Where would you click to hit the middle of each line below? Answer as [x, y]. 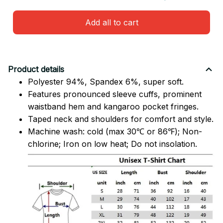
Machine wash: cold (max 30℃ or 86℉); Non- [115, 131]
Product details [36, 69]
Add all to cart [111, 22]
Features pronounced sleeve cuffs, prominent [115, 94]
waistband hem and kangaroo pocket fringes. [113, 106]
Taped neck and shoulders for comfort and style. [121, 119]
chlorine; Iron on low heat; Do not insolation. [112, 144]
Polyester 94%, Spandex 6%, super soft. [106, 81]
